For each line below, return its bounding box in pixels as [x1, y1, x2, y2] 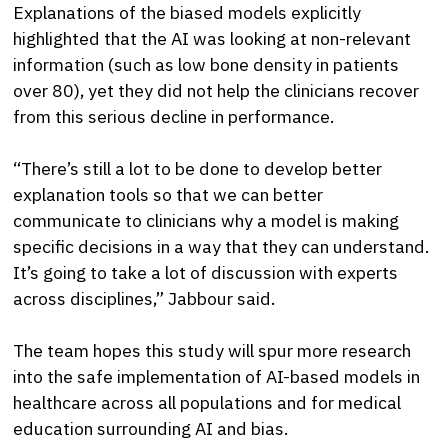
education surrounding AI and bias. [13, 417, 289, 441]
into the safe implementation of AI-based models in [13, 365, 421, 389]
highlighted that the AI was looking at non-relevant [13, 26, 412, 50]
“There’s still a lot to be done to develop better [13, 156, 383, 180]
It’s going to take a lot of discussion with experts [13, 260, 399, 284]
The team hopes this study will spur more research [13, 339, 412, 363]
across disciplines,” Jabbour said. [13, 286, 276, 310]
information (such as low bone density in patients [13, 52, 400, 76]
